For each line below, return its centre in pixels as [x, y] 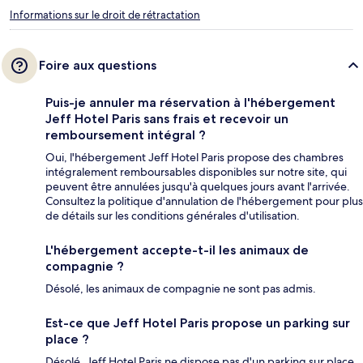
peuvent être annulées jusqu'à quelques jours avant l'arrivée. [198, 187]
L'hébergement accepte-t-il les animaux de [177, 250]
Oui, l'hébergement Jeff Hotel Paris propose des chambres [194, 158]
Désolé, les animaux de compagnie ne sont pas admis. [181, 289]
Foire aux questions [98, 66]
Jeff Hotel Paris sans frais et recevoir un [167, 119]
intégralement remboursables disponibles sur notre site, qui [196, 172]
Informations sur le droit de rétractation [105, 15]
